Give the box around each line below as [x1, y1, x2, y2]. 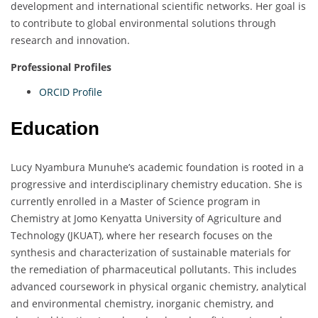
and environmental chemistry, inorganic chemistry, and [11, 297, 274, 311]
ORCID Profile [39, 85, 102, 99]
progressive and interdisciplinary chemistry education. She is [11, 177, 302, 192]
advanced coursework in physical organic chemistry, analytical [11, 280, 307, 294]
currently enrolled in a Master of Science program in [11, 194, 261, 209]
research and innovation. [11, 33, 130, 48]
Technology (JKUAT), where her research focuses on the [11, 229, 273, 243]
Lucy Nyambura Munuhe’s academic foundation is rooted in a [11, 160, 304, 175]
